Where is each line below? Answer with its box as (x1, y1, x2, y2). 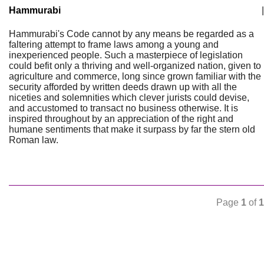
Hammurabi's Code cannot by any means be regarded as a (9, 29, 254, 39)
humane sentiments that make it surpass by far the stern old (9, 124, 255, 134)
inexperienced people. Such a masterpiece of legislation (9, 50, 243, 60)
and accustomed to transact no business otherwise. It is (9, 103, 238, 113)
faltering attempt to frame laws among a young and (9, 39, 219, 49)
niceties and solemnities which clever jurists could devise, (9, 93, 249, 103)
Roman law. (9, 135, 58, 145)
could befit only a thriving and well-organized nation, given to (9, 61, 261, 71)
